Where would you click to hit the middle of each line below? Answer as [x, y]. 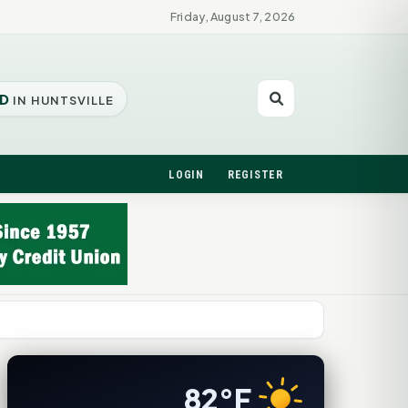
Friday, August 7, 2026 [233, 16]
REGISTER [255, 174]
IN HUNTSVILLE [62, 100]
